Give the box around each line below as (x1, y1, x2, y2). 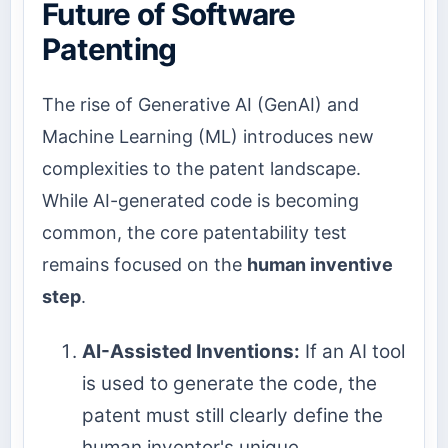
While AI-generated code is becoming (42, 190, 359, 212)
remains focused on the (42, 254, 247, 276)
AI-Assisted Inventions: (82, 339, 300, 363)
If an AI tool (300, 339, 405, 363)
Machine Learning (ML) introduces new (42, 126, 374, 148)
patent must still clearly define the (82, 403, 383, 427)
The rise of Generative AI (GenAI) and (42, 94, 359, 116)
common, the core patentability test (42, 222, 347, 244)
